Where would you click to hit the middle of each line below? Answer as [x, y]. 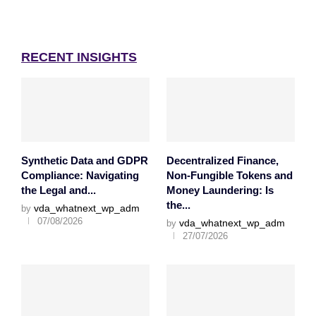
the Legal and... [59, 190]
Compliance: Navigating [80, 176]
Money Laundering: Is [220, 190]
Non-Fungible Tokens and [229, 176]
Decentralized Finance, [222, 161]
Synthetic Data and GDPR [85, 161]
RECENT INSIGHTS [79, 57]
